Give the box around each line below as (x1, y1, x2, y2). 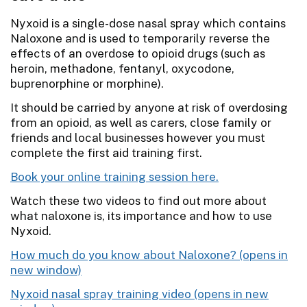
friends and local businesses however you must (10, 130, 265, 145)
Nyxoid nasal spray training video (10, 286, 191, 301)
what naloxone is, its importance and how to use (10, 208, 272, 223)
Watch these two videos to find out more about (10, 193, 267, 208)
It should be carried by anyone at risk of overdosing (10, 100, 288, 114)
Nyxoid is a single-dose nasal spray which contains (10, 16, 286, 30)
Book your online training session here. (10, 169, 219, 184)
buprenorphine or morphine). (10, 76, 164, 90)
